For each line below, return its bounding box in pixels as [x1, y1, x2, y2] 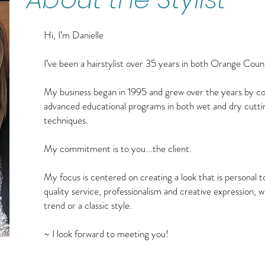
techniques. [44, 113, 91, 127]
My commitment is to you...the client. [44, 141, 194, 156]
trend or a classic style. [44, 198, 134, 212]
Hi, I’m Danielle [44, 28, 104, 42]
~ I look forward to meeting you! [44, 227, 169, 241]
